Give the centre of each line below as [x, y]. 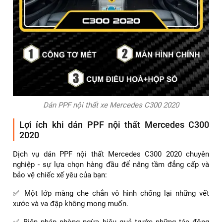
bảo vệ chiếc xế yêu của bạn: [60, 175]
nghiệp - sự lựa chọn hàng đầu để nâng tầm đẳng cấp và [111, 164]
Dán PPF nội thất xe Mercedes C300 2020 [111, 105]
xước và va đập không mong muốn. [71, 203]
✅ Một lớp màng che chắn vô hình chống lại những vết [111, 193]
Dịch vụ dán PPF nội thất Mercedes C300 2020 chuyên [111, 154]
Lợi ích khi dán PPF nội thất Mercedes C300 [114, 124]
